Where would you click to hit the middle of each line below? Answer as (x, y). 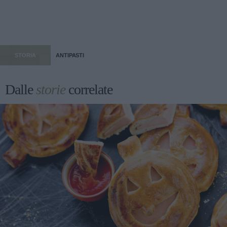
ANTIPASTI (70, 55)
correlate (89, 89)
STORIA (25, 55)
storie (51, 89)
